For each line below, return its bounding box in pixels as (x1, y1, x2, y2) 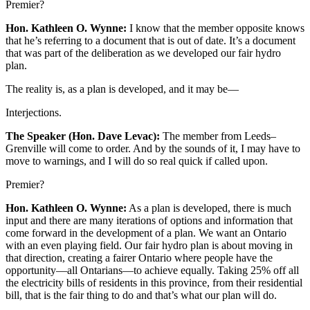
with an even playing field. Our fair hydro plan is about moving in (6, 239, 293, 251)
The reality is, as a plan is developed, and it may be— (6, 82, 239, 95)
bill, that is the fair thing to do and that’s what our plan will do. (6, 289, 277, 301)
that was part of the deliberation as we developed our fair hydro (6, 46, 281, 59)
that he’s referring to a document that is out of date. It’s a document (6, 34, 295, 46)
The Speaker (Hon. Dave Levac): (6, 129, 160, 142)
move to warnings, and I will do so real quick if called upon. (6, 154, 268, 167)
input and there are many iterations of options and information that (6, 214, 293, 226)
